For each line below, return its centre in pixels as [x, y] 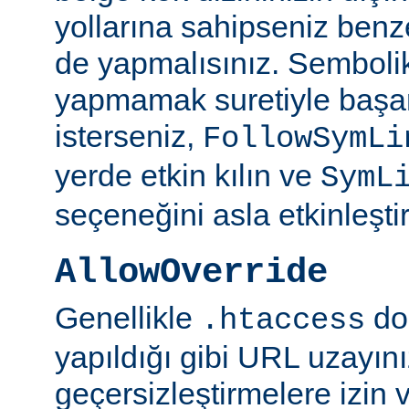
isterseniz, [129, 136]
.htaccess [283, 320]
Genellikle [128, 317]
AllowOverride [191, 273]
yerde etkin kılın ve [188, 176]
